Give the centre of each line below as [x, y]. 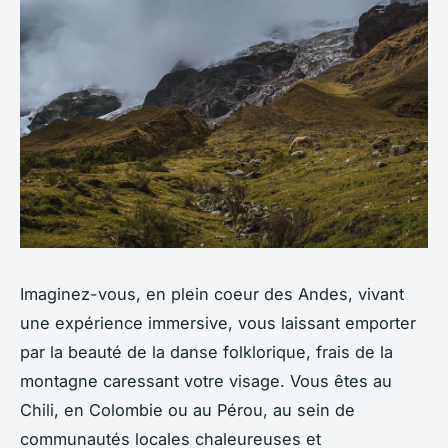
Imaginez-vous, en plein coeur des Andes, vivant [212, 293]
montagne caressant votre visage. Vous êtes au [206, 380]
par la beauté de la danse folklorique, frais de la [206, 351]
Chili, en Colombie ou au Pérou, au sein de [187, 409]
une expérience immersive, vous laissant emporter [218, 322]
